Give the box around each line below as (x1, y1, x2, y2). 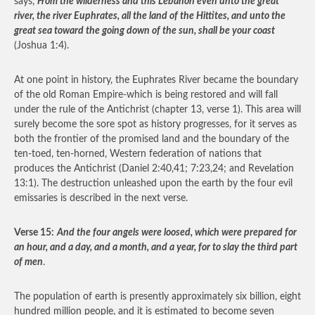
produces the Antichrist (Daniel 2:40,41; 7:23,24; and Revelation (14, 164, 294, 174)
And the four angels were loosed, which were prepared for (57, 228, 297, 238)
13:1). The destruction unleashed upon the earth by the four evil (14, 179, 292, 188)
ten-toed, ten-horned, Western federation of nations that (14, 149, 262, 159)
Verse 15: (14, 228, 54, 238)
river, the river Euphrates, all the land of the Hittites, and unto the (14, 11, 285, 21)
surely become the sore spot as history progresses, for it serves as (14, 120, 297, 129)
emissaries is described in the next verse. (14, 193, 188, 203)
